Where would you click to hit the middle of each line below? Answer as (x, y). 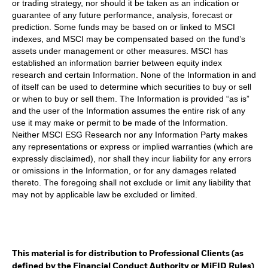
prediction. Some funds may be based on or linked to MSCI (124, 27)
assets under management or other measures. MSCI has (120, 51)
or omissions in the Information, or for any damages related (124, 171)
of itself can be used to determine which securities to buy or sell (132, 87)
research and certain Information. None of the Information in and (134, 75)
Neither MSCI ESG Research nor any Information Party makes (130, 135)
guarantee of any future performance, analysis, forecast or (122, 15)
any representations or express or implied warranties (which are (133, 147)
